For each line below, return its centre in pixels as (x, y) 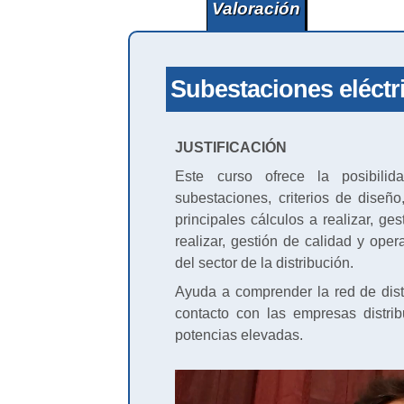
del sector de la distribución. (265, 263)
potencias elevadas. (239, 335)
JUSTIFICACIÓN (231, 148)
